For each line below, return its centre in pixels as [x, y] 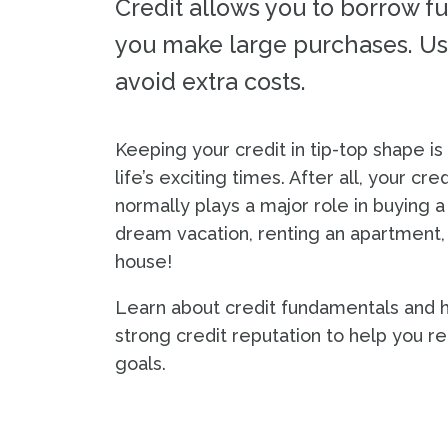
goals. [140, 363]
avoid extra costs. [210, 81]
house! [143, 261]
